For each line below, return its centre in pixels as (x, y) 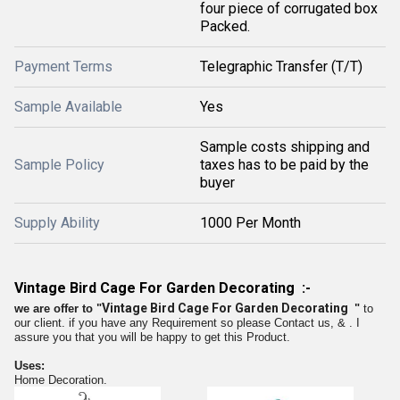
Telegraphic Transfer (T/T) (281, 67)
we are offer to (55, 308)
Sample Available (68, 107)
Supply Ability (57, 223)
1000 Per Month (250, 223)
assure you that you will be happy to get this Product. (152, 337)
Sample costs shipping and (285, 147)
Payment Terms (63, 67)
